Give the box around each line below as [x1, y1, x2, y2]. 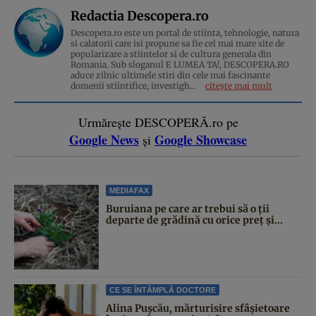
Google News [69, 130, 139, 149]
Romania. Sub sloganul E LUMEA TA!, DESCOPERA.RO [71, 59, 289, 70]
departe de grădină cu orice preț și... [106, 213, 283, 226]
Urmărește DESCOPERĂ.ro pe [78, 113, 238, 130]
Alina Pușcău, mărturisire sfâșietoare [106, 301, 290, 315]
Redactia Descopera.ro [71, 7, 209, 24]
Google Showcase [154, 130, 247, 149]
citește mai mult [205, 80, 272, 91]
